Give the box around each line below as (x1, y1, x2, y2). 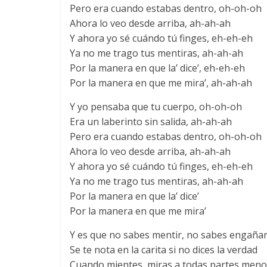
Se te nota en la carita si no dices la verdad (70, 243, 257, 256)
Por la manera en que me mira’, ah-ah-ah (70, 76, 252, 89)
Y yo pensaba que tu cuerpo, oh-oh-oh (70, 100, 242, 113)
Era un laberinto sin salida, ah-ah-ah (70, 115, 232, 128)
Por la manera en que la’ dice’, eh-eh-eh (70, 61, 245, 74)
